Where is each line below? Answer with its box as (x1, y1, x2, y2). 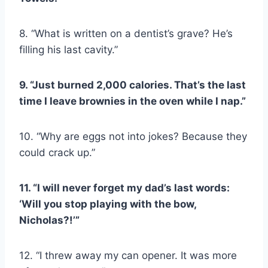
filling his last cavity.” (19, 44, 118, 56)
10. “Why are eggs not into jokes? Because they (19, 130, 247, 143)
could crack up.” (19, 147, 95, 159)
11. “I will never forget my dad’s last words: (19, 182, 230, 194)
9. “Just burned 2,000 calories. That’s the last (19, 79, 246, 92)
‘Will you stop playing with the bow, (19, 198, 196, 211)
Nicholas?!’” (19, 214, 80, 227)
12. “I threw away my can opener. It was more (19, 249, 237, 262)
